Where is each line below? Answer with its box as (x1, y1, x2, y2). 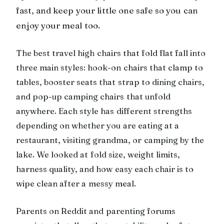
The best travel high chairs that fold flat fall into (16, 47, 206, 58)
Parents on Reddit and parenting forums (16, 205, 175, 216)
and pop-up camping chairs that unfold (16, 91, 170, 101)
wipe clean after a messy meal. (16, 178, 136, 188)
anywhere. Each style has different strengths (16, 105, 192, 116)
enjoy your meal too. (16, 19, 100, 30)
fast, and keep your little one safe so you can (16, 4, 198, 15)
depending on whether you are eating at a (16, 120, 179, 130)
